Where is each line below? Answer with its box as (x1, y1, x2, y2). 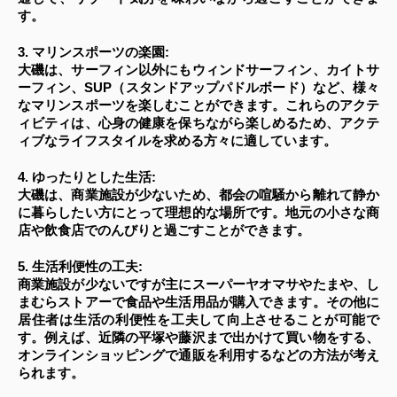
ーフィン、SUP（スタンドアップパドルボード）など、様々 (18, 80, 379, 95)
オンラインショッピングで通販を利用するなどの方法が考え (18, 347, 379, 362)
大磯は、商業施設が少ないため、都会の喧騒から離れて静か (18, 187, 379, 202)
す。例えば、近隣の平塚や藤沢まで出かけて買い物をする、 (18, 330, 379, 345)
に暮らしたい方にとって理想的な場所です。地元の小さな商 (18, 205, 379, 220)
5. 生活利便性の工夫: (18, 259, 143, 274)
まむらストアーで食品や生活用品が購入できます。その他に (18, 294, 379, 309)
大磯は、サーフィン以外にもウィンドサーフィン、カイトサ (18, 62, 379, 77)
